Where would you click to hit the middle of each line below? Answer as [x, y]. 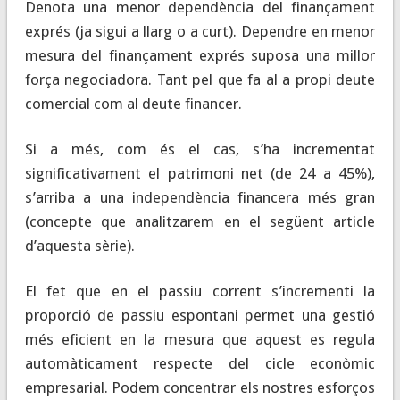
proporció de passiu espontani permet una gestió [200, 315]
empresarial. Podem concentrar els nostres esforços [200, 387]
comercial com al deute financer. [133, 103]
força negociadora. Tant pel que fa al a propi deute [200, 79]
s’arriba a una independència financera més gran [200, 197]
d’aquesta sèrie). [79, 245]
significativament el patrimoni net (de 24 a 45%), [200, 173]
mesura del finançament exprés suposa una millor [200, 55]
